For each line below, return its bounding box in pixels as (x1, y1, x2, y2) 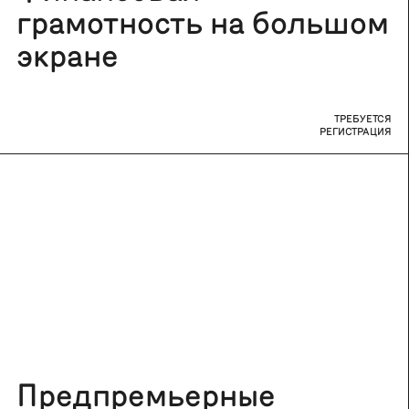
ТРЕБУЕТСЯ (333, 111, 392, 124)
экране (16, 33, 120, 73)
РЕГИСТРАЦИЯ (319, 124, 392, 137)
